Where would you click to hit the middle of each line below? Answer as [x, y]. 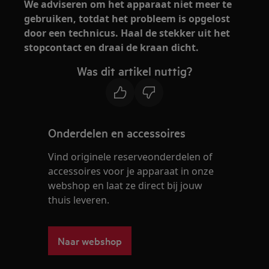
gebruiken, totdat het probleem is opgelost [127, 19]
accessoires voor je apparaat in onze [131, 171]
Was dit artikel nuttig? [134, 71]
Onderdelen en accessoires [117, 133]
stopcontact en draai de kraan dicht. [112, 47]
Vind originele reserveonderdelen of [131, 157]
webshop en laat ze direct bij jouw [125, 186]
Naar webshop [90, 240]
